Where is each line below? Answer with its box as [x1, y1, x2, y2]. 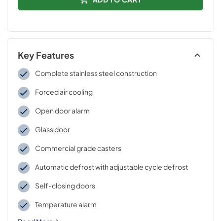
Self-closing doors [35, 181, 95, 190]
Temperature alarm [35, 200, 97, 209]
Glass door [35, 125, 70, 134]
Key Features [18, 50, 74, 61]
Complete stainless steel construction [35, 69, 157, 77]
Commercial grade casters [35, 144, 121, 152]
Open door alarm [35, 106, 90, 115]
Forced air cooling [35, 87, 93, 96]
